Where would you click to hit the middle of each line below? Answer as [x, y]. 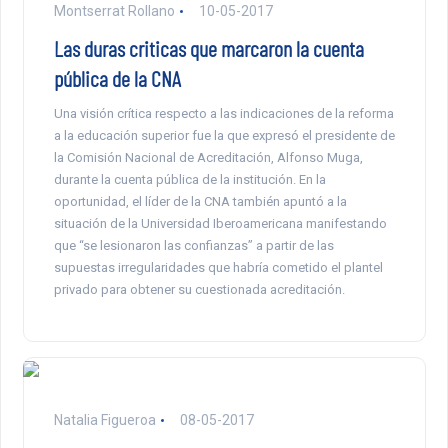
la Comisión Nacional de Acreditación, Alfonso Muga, [208, 158]
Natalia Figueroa [104, 420]
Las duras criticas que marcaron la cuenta [208, 48]
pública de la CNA [117, 78]
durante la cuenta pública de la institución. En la [189, 180]
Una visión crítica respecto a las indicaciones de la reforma [223, 114]
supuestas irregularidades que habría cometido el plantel [218, 268]
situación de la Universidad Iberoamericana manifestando [220, 224]
